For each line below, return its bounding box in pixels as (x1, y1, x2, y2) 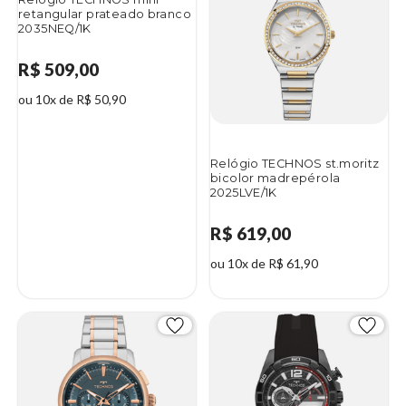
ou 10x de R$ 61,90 (210, 255, 318, 271)
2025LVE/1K (210, 186, 277, 200)
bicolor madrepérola (210, 171, 341, 186)
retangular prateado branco (18, 7, 191, 22)
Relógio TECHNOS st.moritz (210, 157, 380, 171)
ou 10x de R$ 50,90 (18, 91, 126, 107)
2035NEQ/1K (18, 22, 92, 36)
